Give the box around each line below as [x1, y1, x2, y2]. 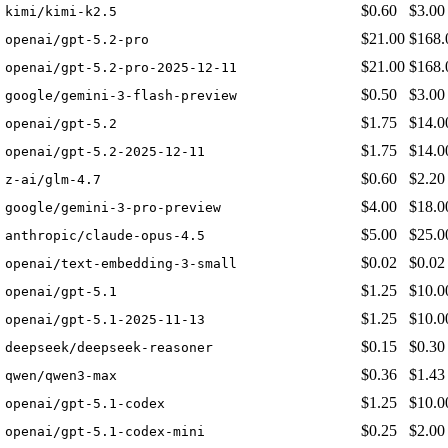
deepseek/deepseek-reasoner [5, 340, 213, 356]
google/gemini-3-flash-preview [5, 88, 237, 104]
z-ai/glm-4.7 [5, 172, 101, 188]
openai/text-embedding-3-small [5, 256, 237, 272]
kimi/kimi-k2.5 [5, 4, 117, 20]
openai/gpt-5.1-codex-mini [5, 424, 205, 440]
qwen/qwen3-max [5, 368, 117, 384]
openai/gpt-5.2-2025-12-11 [5, 144, 205, 160]
